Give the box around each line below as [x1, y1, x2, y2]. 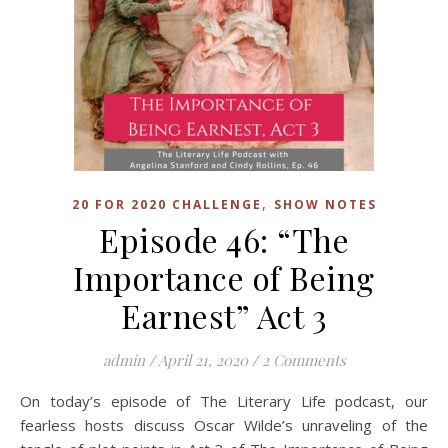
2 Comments [261, 350, 346, 370]
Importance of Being [73, 256, 375, 299]
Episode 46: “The [99, 218, 349, 261]
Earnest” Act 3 [121, 294, 327, 337]
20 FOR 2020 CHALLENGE [71, 196, 262, 213]
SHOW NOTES [273, 196, 377, 213]
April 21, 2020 [157, 350, 248, 370]
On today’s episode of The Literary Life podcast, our [20, 391, 32, 411]
